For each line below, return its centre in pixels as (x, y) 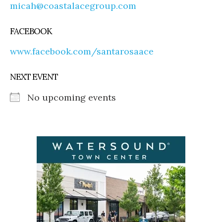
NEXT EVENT (34, 77)
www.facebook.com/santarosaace (82, 51)
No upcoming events (72, 97)
